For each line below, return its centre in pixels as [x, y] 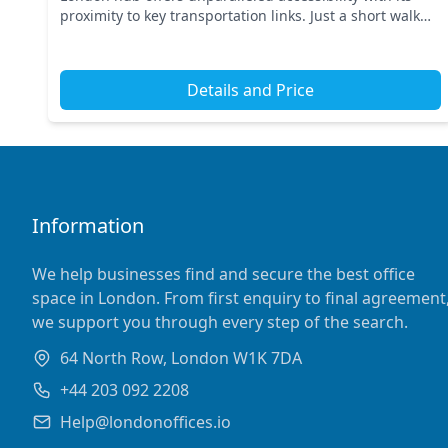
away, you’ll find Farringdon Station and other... [217, 35]
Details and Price [251, 90]
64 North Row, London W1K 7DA [181, 358]
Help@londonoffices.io [145, 422]
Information [88, 225]
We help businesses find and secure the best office [223, 274]
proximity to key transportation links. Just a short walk [240, 15]
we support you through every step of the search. [220, 322]
